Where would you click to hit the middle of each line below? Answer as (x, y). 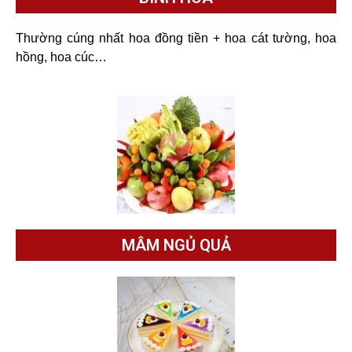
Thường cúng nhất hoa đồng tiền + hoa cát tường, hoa (176, 38)
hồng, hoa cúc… (61, 57)
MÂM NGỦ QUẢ (176, 245)
